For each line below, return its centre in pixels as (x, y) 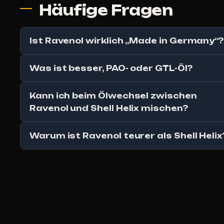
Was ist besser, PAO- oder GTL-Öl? (111, 68)
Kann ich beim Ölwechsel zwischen (113, 96)
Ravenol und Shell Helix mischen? (109, 108)
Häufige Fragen (106, 10)
